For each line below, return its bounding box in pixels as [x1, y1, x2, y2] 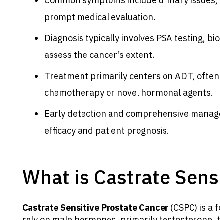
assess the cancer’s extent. [44, 49, 155, 60]
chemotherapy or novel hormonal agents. [44, 86, 213, 98]
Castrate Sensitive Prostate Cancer [22, 201, 168, 213]
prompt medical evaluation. [44, 11, 156, 23]
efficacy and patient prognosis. [44, 124, 169, 136]
